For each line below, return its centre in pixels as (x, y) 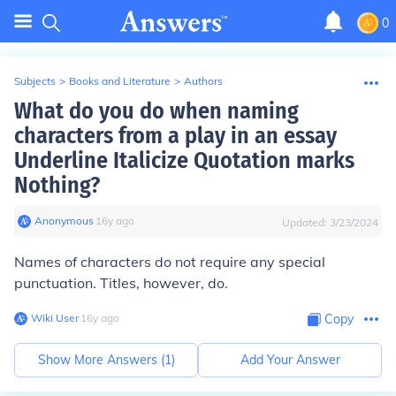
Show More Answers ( (101, 360)
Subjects (35, 81)
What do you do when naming (156, 111)
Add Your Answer (290, 360)
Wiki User (55, 318)
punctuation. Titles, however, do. (121, 283)
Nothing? (57, 185)
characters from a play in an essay (175, 136)
